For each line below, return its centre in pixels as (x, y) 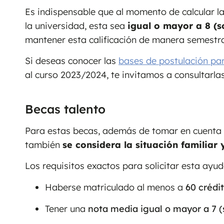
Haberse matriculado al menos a (115, 187)
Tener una (66, 208)
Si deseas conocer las (72, 61)
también (44, 144)
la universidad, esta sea (76, 25)
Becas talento (65, 109)
